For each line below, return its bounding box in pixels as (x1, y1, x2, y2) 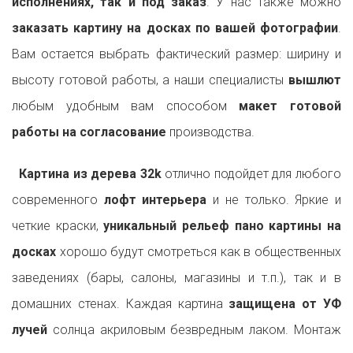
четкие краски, (12, 218, 104, 234)
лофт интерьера (103, 192, 207, 208)
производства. (166, 124, 255, 140)
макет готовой (226, 98, 342, 114)
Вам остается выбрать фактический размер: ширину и (12, 46, 341, 62)
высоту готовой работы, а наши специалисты (12, 72, 288, 88)
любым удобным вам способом (12, 98, 227, 114)
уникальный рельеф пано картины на (103, 218, 342, 234)
